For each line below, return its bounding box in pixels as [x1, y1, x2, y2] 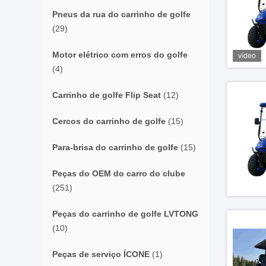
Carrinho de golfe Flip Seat [52, 90, 161, 100]
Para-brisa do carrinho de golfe [52, 142, 178, 152]
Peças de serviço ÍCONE [52, 249, 150, 259]
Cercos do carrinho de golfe [52, 116, 166, 126]
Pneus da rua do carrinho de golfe [52, 9, 191, 19]
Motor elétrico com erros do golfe [52, 50, 188, 59]
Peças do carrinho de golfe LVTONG [52, 209, 198, 218]
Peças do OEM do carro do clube [52, 169, 185, 178]
